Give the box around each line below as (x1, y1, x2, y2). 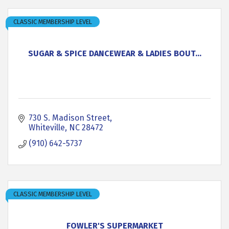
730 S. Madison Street (29, 113, 110, 123)
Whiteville (29, 123, 65, 132)
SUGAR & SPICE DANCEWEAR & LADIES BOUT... (28, 49, 201, 58)
